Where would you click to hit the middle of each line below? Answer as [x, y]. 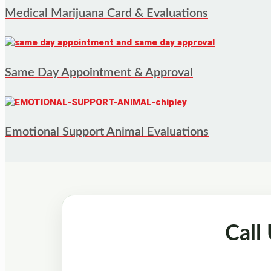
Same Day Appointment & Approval [99, 72]
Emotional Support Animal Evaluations [107, 132]
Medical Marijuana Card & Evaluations [106, 13]
